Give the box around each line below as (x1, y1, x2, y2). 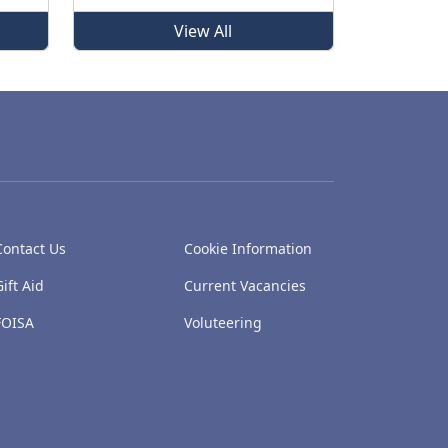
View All (174, 19, 233, 42)
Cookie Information (184, 238, 312, 258)
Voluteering (184, 312, 262, 332)
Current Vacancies (184, 275, 306, 295)
